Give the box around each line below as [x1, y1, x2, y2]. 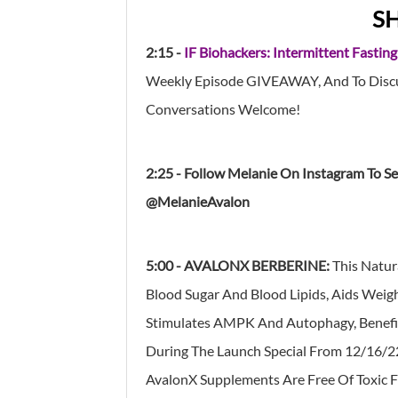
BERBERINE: [251, 256, 332, 274]
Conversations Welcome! [146, 99, 300, 117]
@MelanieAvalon [146, 192, 250, 210]
